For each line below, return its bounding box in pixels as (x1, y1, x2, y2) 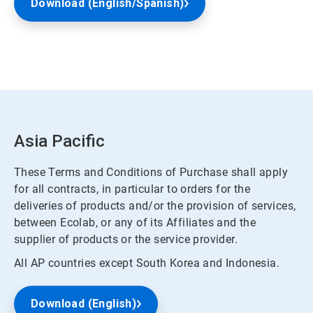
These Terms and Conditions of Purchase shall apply (14, 166, 288, 179)
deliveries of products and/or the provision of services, (14, 199, 296, 212)
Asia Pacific (14, 131, 105, 151)
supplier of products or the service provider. (14, 233, 238, 246)
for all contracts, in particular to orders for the (14, 182, 250, 196)
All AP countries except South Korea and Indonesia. (14, 256, 279, 270)
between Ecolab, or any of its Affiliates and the (14, 216, 256, 229)
